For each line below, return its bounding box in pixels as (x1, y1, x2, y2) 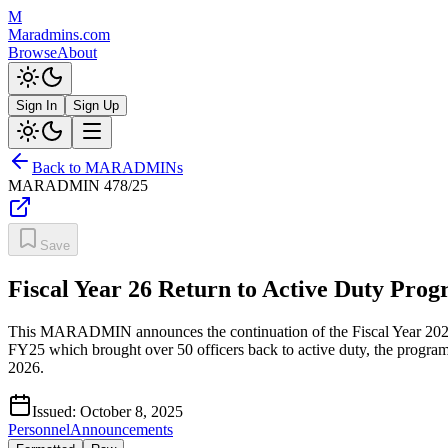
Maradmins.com (8, 26, 110, 43)
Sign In (16, 98, 57, 113)
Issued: (32, 402, 80, 420)
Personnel (8, 420, 70, 438)
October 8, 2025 (80, 402, 183, 420)
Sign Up (73, 98, 119, 113)
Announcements (70, 420, 173, 438)
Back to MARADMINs (32, 159, 183, 176)
